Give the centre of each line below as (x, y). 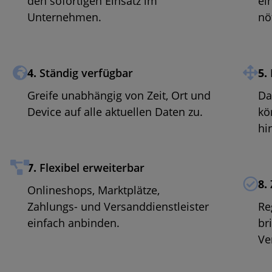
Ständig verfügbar (85, 73)
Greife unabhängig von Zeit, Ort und (119, 95)
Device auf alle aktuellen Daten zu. (115, 111)
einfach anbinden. (73, 223)
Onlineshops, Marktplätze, (93, 190)
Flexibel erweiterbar (90, 167)
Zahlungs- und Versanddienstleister (118, 206)
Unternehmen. (64, 17)
